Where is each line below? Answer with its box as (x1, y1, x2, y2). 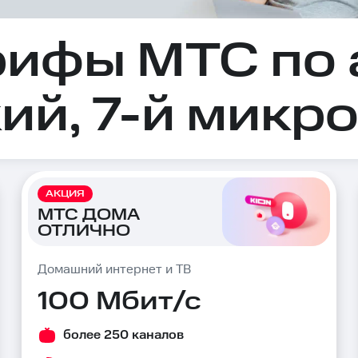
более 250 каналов (63, 328, 185, 343)
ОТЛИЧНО (38, 219, 131, 242)
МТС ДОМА (38, 203, 140, 226)
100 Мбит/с (38, 284, 202, 320)
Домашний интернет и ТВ (38, 262, 192, 277)
